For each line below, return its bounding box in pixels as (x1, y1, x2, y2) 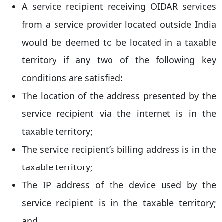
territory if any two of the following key (22, 54, 216, 66)
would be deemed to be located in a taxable (22, 36, 216, 48)
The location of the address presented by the (22, 90, 216, 102)
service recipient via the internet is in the (22, 108, 216, 119)
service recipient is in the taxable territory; (22, 197, 216, 209)
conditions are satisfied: (22, 72, 123, 84)
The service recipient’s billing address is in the (22, 143, 216, 155)
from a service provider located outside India (22, 18, 216, 30)
